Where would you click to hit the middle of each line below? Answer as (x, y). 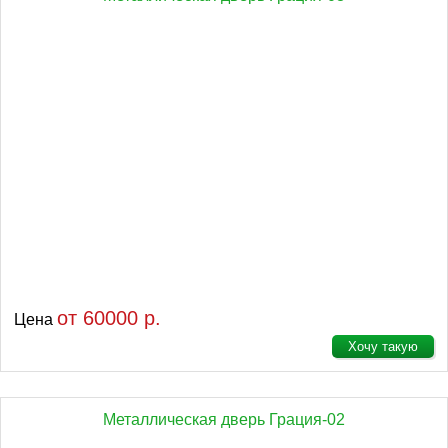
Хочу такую (383, 346)
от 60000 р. (109, 318)
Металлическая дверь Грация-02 (224, 419)
